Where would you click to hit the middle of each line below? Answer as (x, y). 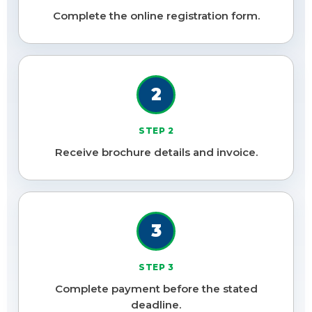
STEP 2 (156, 131)
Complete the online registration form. (156, 16)
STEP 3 (156, 267)
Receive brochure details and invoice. (156, 153)
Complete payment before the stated (156, 289)
